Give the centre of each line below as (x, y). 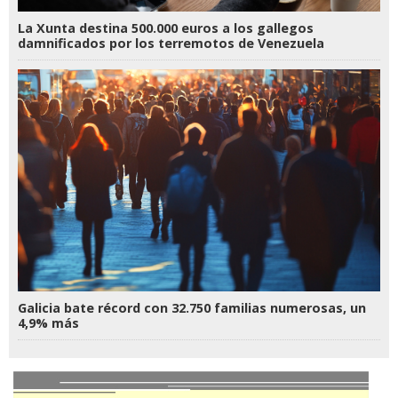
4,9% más (48, 323)
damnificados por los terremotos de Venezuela (171, 44)
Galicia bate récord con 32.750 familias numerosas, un (192, 308)
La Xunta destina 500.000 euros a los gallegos (166, 28)
